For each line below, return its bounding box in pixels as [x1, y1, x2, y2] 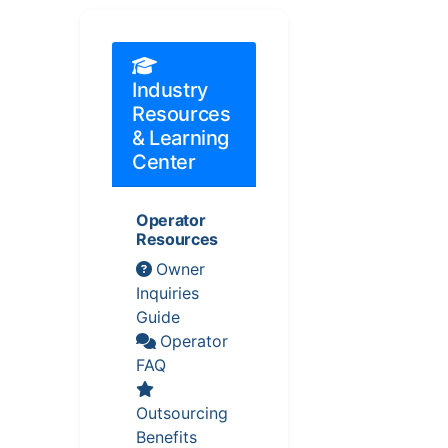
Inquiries [136, 283, 199, 304]
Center [132, 150, 196, 175]
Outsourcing [136, 403, 228, 424]
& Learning [132, 126, 229, 151]
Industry [132, 78, 208, 103]
